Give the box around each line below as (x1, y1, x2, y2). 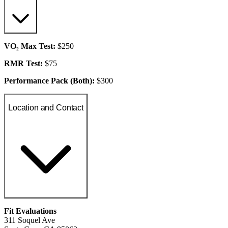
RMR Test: (4, 59, 43, 68)
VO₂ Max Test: (4, 42, 55, 51)
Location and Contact (8, 103, 83, 112)
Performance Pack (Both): (4, 76, 95, 85)
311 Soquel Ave (4, 216, 55, 225)
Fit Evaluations (4, 207, 56, 216)
